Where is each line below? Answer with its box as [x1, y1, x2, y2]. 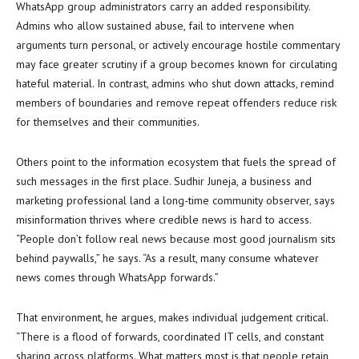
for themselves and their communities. [16, 115, 200, 129]
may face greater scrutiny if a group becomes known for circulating [16, 57, 337, 71]
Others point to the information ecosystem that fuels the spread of [16, 155, 336, 169]
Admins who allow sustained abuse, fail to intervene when [16, 18, 294, 33]
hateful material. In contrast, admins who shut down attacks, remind [16, 76, 334, 91]
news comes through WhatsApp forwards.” [16, 270, 219, 284]
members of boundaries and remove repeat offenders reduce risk [16, 95, 337, 110]
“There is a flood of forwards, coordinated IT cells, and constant [16, 329, 324, 344]
